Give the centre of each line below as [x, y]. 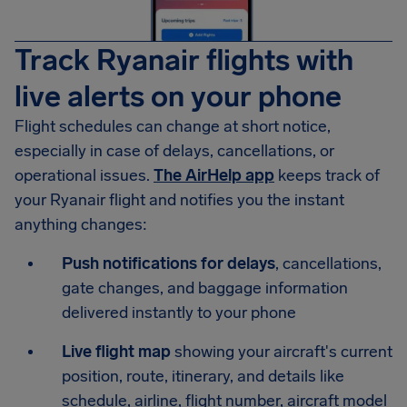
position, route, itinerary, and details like [203, 377]
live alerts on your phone [178, 97]
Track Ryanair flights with [184, 60]
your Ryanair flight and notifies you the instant [179, 200]
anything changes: [81, 225]
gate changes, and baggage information [205, 288]
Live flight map [116, 352]
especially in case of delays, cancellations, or [174, 151]
